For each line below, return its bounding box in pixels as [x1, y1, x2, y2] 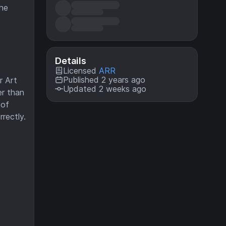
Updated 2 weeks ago [63, 84, 146, 94]
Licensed [63, 66, 99, 76]
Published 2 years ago [63, 75, 145, 85]
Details [55, 55, 86, 66]
